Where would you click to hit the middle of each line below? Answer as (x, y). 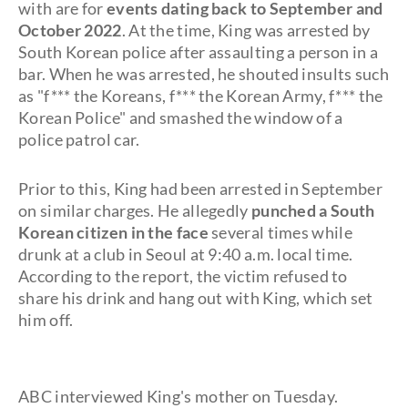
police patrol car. (79, 139)
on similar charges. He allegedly (135, 210)
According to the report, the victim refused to (183, 276)
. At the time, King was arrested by (246, 30)
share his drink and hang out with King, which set (196, 298)
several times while (280, 232)
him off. (46, 320)
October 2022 (70, 30)
